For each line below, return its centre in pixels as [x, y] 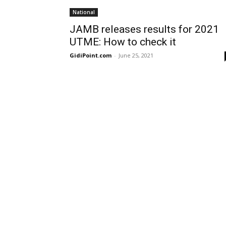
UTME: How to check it [123, 42]
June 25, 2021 [136, 55]
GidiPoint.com [91, 55]
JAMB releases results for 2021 [144, 29]
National [84, 12]
